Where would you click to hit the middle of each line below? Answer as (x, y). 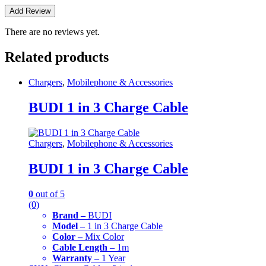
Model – (69, 226)
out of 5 (49, 194)
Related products (57, 57)
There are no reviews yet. (52, 32)
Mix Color (103, 236)
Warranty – (76, 258)
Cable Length (80, 247)
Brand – (69, 215)
